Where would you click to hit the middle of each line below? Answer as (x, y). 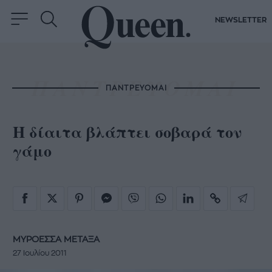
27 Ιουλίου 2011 (40, 253)
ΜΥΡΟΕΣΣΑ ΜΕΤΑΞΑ (56, 239)
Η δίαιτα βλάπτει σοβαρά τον (127, 132)
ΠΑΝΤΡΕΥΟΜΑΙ (136, 88)
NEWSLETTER (241, 20)
